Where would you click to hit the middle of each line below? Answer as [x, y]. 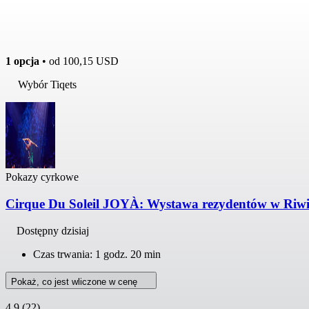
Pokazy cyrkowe [42, 177]
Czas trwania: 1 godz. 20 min [97, 254]
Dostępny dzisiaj [53, 230]
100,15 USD [91, 61]
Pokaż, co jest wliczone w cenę [76, 281]
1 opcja [22, 61]
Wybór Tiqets [47, 85]
